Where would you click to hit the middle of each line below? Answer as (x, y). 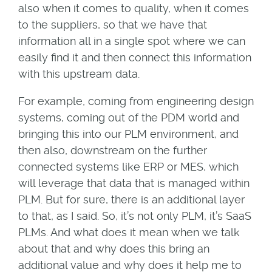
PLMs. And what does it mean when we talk (129, 232)
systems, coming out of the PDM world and (128, 117)
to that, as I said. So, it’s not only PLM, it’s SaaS (134, 216)
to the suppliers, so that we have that (112, 24)
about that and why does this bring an (114, 248)
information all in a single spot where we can (131, 41)
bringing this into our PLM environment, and (128, 134)
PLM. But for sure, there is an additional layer (131, 199)
